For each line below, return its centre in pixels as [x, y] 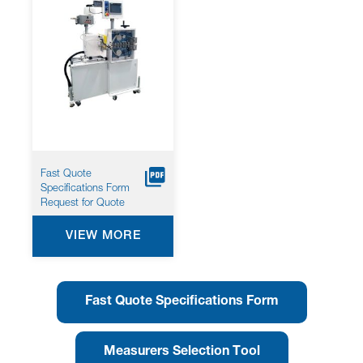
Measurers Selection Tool [181, 353]
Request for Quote [83, 204]
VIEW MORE [103, 237]
